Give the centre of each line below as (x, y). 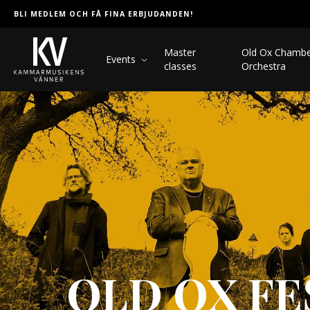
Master (180, 52)
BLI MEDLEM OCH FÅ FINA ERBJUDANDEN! (104, 13)
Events (121, 59)
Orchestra (264, 66)
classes (181, 66)
